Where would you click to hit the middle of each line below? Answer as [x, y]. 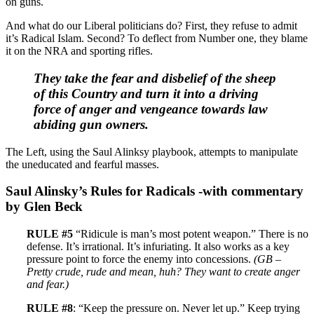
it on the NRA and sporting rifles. [79, 51]
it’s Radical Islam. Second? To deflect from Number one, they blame [157, 39]
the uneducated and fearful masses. [82, 164]
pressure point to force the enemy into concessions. [140, 259]
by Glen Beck [44, 207]
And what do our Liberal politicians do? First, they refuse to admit [151, 26]
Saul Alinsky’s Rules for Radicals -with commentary [155, 191]
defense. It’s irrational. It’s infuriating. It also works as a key [158, 247]
